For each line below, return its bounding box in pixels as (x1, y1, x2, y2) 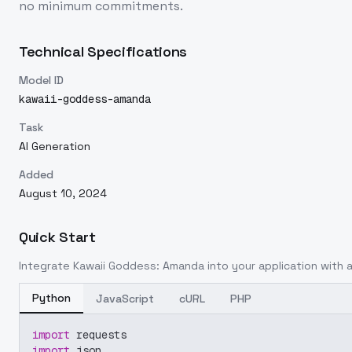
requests (70, 328, 126, 342)
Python (32, 291, 71, 305)
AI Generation (19, 139, 90, 153)
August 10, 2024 (19, 186, 107, 200)
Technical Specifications (19, 42, 188, 60)
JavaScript (96, 291, 154, 306)
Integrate (19, 258, 73, 273)
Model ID (19, 73, 64, 87)
